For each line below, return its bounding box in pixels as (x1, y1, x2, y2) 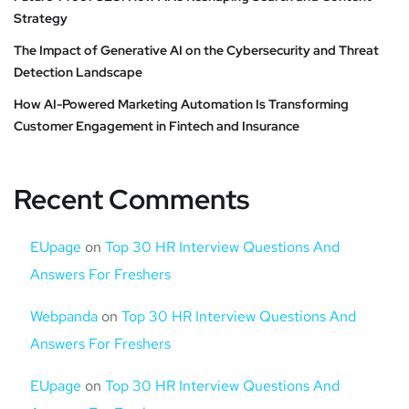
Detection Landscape (14, 63, 142, 80)
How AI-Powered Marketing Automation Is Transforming (14, 95, 349, 112)
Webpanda (30, 306, 98, 326)
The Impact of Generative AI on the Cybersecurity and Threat (14, 41, 379, 58)
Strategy (14, 9, 68, 26)
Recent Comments (14, 180, 249, 217)
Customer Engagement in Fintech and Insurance (14, 117, 299, 134)
